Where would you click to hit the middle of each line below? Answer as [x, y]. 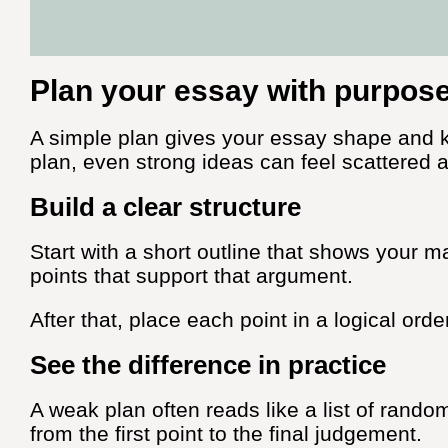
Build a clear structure [165, 207]
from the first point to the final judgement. [226, 434]
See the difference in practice [208, 365]
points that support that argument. [194, 276]
